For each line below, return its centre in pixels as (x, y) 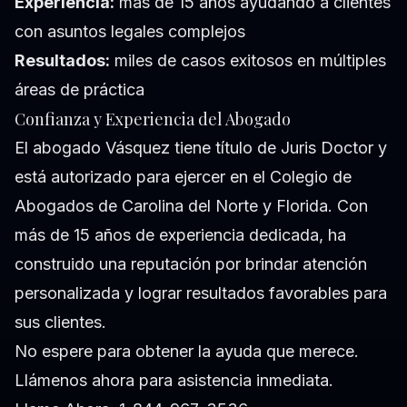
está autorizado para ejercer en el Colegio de (183, 177)
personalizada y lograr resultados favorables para (201, 293)
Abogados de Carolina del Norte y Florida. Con (191, 206)
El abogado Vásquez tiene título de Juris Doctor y (201, 148)
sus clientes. (60, 323)
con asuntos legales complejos (130, 32)
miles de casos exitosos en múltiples (248, 61)
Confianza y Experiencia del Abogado (153, 119)
